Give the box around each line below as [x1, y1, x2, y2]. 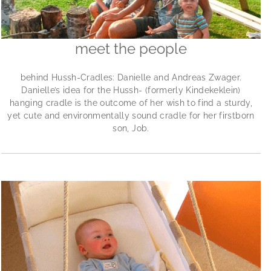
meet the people [75, 40, 187, 57]
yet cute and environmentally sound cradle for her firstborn [7, 110, 255, 120]
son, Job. [113, 123, 149, 133]
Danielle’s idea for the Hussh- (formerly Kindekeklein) [21, 85, 241, 95]
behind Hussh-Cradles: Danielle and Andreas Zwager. [20, 72, 242, 82]
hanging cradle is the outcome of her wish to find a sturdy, [9, 97, 253, 108]
